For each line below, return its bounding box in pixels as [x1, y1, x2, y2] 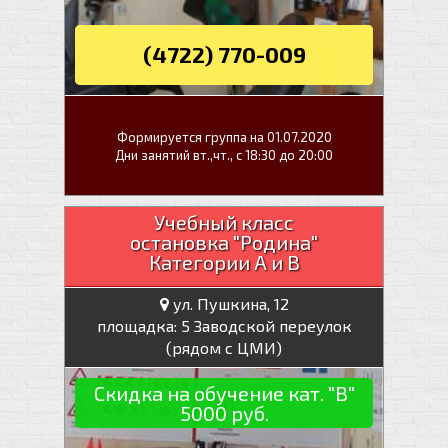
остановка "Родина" [130, 230, 318, 254]
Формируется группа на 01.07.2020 [116, 128, 332, 145]
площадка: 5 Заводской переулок [96, 316, 352, 335]
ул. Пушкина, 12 [168, 294, 289, 313]
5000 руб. [179, 401, 269, 425]
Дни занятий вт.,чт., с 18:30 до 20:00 [115, 146, 333, 163]
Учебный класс [154, 210, 294, 234]
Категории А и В [148, 250, 300, 274]
